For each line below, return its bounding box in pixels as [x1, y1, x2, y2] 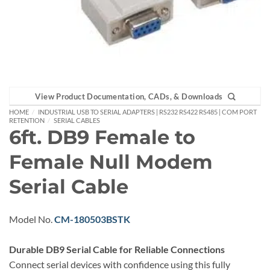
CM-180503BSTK [54, 213, 130, 225]
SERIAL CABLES [53, 116, 100, 125]
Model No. [9, 213, 54, 225]
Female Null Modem [9, 150, 213, 174]
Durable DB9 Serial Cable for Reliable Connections [9, 243, 225, 255]
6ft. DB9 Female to [9, 125, 195, 149]
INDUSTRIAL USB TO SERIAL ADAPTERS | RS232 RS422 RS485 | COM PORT [37, 108, 257, 116]
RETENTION [9, 116, 45, 125]
